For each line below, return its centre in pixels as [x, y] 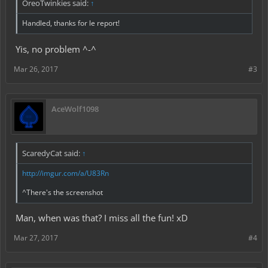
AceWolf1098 [75, 109]
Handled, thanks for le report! [71, 23]
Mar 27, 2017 [36, 238]
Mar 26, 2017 [36, 69]
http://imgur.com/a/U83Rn [66, 173]
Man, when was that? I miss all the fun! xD [102, 218]
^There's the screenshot [63, 192]
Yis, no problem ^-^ [56, 49]
